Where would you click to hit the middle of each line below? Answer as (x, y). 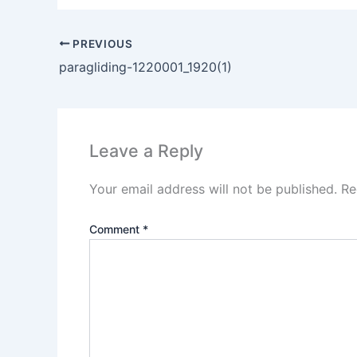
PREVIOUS (101, 43)
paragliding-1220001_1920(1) (145, 67)
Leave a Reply (146, 150)
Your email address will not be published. (213, 189)
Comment (116, 229)
